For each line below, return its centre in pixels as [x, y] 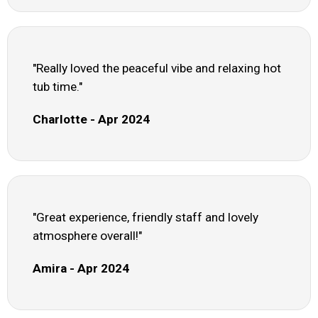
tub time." [57, 87]
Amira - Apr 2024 [81, 269]
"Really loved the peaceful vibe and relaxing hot [157, 68]
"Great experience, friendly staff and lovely [146, 218]
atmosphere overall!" [87, 236]
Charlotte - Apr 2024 [91, 120]
